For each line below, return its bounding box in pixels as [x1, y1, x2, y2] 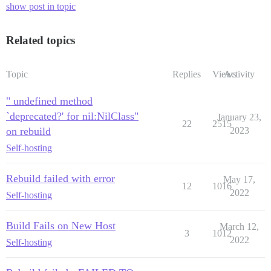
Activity [224, 69, 255, 80]
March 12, [220, 221, 259, 232]
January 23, [217, 112, 261, 123]
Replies [172, 69, 201, 80]
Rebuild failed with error [6, 172, 115, 185]
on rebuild [6, 125, 51, 138]
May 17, [223, 174, 255, 185]
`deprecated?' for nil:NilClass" [6, 110, 139, 123]
